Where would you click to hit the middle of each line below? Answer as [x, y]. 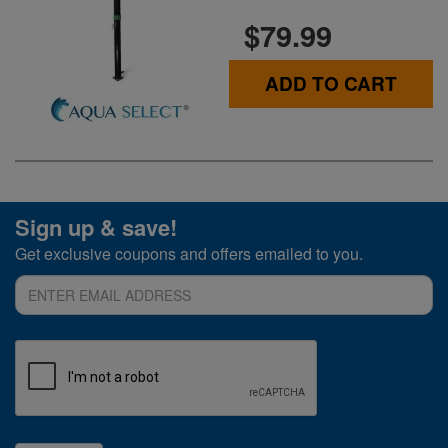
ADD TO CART [331, 84]
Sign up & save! [96, 226]
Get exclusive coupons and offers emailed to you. [189, 253]
